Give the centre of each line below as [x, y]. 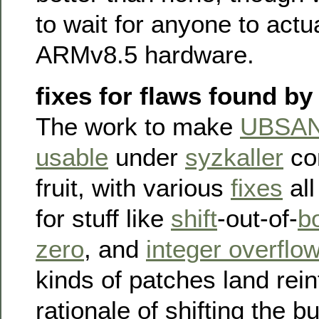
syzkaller [234, 157]
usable [72, 157]
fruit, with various [133, 187]
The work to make [138, 126]
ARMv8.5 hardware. [145, 55]
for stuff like [103, 218]
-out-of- [257, 218]
